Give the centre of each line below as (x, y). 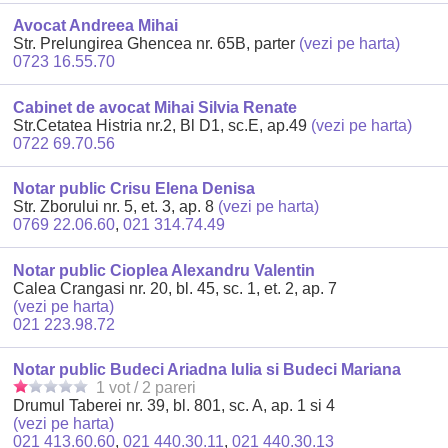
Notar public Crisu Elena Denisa (134, 189)
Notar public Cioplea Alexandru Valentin (164, 270)
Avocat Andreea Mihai (96, 26)
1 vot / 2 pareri (146, 388)
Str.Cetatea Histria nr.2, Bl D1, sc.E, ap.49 (162, 125)
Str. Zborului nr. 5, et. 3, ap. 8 (116, 207)
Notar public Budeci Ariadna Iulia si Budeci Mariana (207, 370)
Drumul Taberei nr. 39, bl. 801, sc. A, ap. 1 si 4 (174, 406)
